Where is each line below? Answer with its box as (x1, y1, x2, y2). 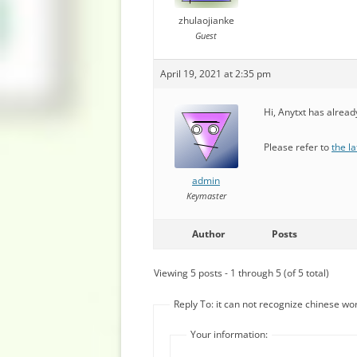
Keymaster (186, 190, 226, 202)
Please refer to (264, 140, 331, 154)
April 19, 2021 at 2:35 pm (160, 67, 271, 80)
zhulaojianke (178, 14, 234, 27)
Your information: (190, 328, 268, 341)
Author (191, 227, 225, 241)
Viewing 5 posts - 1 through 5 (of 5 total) (154, 266, 329, 280)
